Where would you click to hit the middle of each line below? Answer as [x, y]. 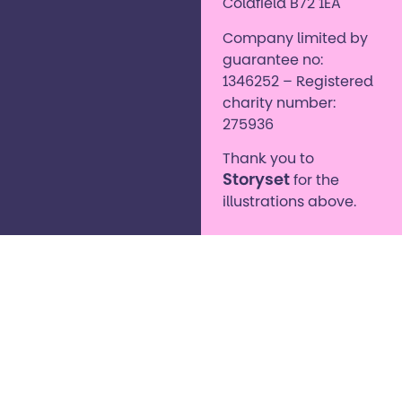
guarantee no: [273, 61]
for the [315, 181]
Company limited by [295, 39]
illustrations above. [289, 202]
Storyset [256, 181]
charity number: [279, 104]
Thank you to [268, 159]
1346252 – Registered [298, 82]
